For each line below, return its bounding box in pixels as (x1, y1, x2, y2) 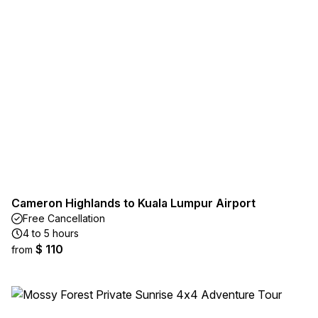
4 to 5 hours (23, 227, 79, 239)
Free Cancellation (23, 212, 105, 224)
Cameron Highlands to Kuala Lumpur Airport (11, 196, 256, 210)
